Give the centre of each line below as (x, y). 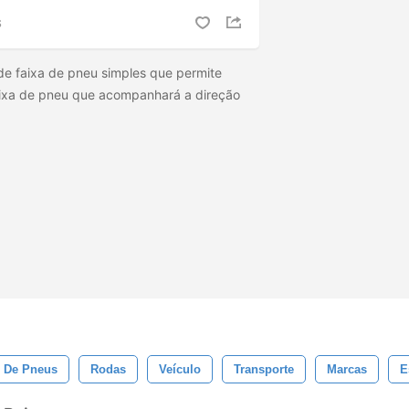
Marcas (347, 369)
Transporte (264, 369)
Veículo (180, 369)
